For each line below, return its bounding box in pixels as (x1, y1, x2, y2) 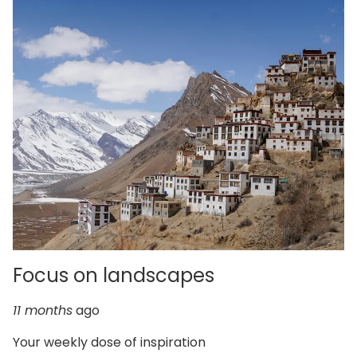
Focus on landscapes (13, 261, 214, 288)
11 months (13, 300, 73, 320)
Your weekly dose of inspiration (13, 332, 206, 351)
